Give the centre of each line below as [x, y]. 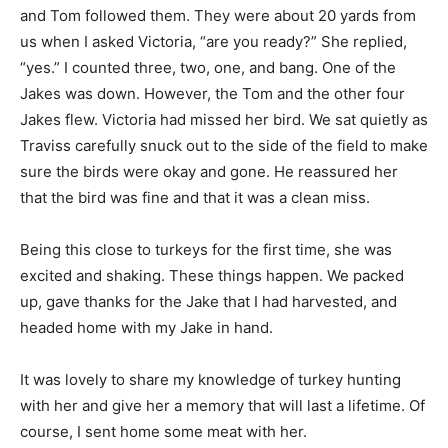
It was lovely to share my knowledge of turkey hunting [210, 379]
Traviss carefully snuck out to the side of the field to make [224, 145]
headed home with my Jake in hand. [146, 327]
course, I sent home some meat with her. [163, 431]
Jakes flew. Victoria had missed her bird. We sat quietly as [224, 119]
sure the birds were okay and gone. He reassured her [209, 171]
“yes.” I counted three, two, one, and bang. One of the [208, 67]
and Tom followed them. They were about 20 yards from [218, 15]
